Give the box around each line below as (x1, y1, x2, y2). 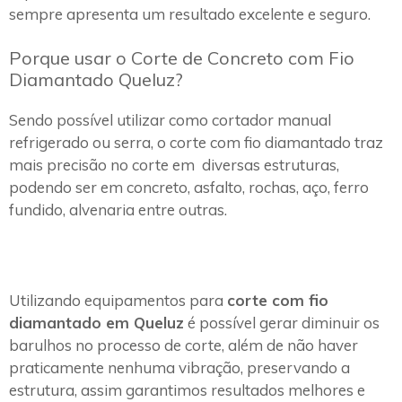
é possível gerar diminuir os (184, 313, 380, 333)
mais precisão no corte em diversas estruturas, (9, 155, 339, 175)
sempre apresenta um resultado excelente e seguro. (9, 4, 371, 23)
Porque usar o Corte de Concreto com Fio (9, 47, 354, 70)
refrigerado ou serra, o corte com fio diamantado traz (9, 133, 383, 153)
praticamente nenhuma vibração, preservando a (9, 358, 350, 378)
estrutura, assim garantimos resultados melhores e (9, 380, 365, 400)
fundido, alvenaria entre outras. (9, 200, 231, 220)
